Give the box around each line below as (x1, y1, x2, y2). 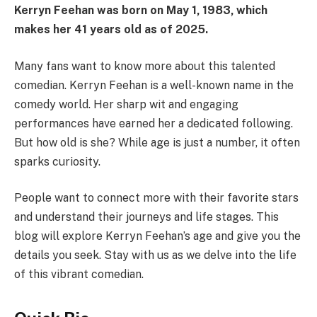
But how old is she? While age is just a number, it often (14, 135, 300, 149)
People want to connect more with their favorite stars (14, 191, 299, 205)
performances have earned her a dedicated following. (14, 116, 293, 130)
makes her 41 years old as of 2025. (14, 22, 208, 36)
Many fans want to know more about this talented (14, 59, 275, 73)
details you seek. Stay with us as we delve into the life (14, 248, 296, 263)
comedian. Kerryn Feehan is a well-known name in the (14, 78, 294, 92)
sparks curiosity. (14, 154, 100, 168)
